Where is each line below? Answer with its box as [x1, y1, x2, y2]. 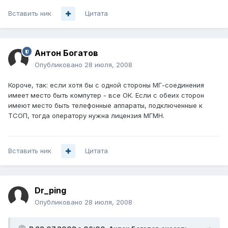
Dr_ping [35, 185, 66, 196]
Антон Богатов [35, 48, 98, 59]
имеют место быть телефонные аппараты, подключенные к [8, 101, 203, 110]
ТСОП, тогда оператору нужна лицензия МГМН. [8, 111, 164, 120]
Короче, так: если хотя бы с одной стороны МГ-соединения [8, 81, 204, 90]
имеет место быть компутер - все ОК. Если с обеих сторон [8, 91, 204, 100]
